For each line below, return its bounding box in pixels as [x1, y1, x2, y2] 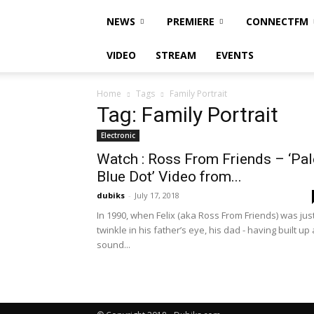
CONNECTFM [246, 15, 308, 28]
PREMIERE [167, 15, 214, 28]
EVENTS [216, 48, 254, 62]
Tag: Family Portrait [97, 102, 278, 127]
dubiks [97, 190, 125, 200]
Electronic [101, 130, 135, 140]
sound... [97, 238, 130, 251]
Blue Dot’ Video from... [97, 168, 242, 185]
